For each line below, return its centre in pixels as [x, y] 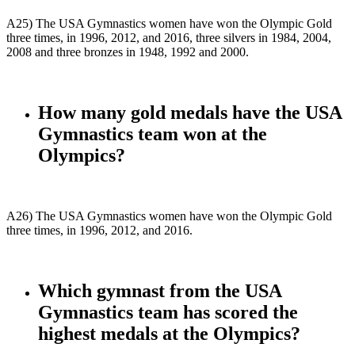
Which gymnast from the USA [160, 290]
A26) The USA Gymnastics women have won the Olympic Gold [169, 216]
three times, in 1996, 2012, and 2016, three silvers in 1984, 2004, [169, 38]
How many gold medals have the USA [190, 112]
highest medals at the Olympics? [169, 333]
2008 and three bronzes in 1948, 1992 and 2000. [128, 52]
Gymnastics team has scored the [168, 312]
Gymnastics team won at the [153, 134]
